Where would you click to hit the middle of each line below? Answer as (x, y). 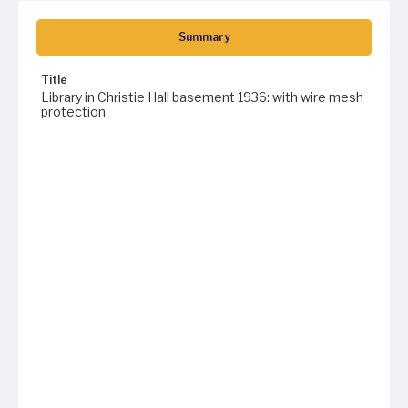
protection (73, 112)
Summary (204, 37)
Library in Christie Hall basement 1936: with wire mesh (202, 97)
